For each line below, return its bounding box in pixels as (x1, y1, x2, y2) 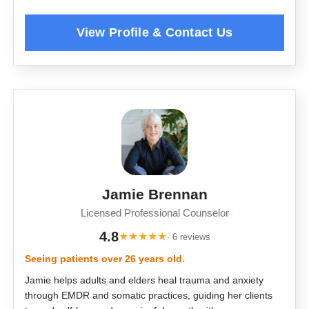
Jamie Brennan (101, 186, 208, 203)
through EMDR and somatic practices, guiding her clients (25, 290, 272, 301)
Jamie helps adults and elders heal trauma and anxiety (25, 275, 263, 286)
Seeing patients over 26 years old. (25, 253, 185, 265)
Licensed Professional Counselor (80, 208, 229, 219)
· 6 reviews (166, 231, 210, 242)
